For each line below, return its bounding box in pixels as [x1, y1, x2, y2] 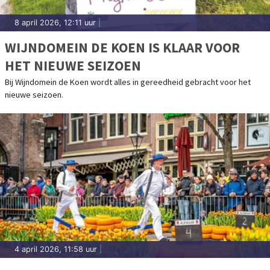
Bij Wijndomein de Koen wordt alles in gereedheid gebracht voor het [5, 76, 251, 87]
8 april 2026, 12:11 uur [14, 17, 96, 27]
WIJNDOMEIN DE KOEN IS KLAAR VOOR [5, 38, 240, 56]
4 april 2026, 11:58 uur [14, 244, 97, 254]
